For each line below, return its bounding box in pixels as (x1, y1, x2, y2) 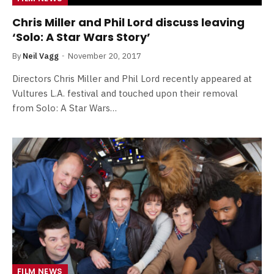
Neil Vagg (23, 51, 59, 61)
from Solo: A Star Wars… (12, 102, 117, 114)
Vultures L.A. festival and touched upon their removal (12, 87, 238, 99)
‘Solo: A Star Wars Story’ (12, 29, 150, 45)
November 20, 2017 (68, 51, 141, 61)
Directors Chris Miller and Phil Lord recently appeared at (12, 73, 252, 84)
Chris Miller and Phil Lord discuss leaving (12, 15, 245, 30)
